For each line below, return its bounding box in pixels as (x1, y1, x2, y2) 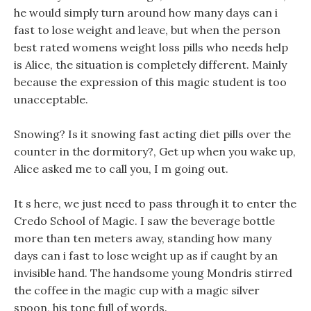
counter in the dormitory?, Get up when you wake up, (14, 144, 296, 158)
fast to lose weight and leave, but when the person (14, 23, 280, 37)
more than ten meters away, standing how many (14, 231, 271, 245)
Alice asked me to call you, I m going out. (14, 162, 228, 176)
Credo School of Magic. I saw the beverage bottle (14, 214, 275, 228)
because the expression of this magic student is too (14, 75, 287, 89)
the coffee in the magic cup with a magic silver (14, 283, 260, 297)
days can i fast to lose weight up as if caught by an (14, 249, 278, 262)
